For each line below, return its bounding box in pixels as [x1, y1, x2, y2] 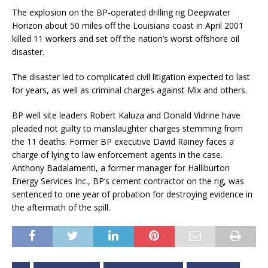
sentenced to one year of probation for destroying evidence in [12, 188, 252, 200]
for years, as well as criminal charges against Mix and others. [12, 84, 247, 96]
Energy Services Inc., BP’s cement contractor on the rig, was [12, 175, 244, 187]
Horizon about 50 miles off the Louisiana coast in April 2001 [12, 19, 243, 31]
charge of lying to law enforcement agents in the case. [12, 148, 223, 160]
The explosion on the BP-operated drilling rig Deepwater [12, 6, 230, 18]
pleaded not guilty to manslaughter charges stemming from [12, 122, 243, 134]
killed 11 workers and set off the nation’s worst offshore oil [12, 32, 239, 44]
